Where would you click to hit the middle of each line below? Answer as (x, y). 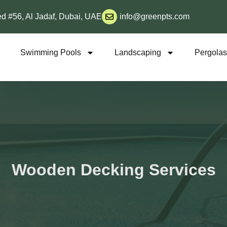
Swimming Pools (51, 52)
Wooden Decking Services (113, 170)
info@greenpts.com (155, 16)
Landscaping (138, 52)
